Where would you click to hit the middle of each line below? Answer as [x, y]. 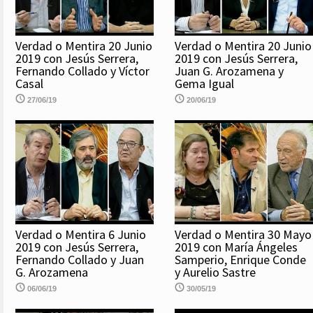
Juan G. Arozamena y [229, 71]
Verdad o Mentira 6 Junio [81, 234]
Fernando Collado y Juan [80, 259]
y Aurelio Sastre [215, 272]
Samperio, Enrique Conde [240, 259]
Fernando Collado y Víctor [82, 71]
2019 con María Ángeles [236, 247]
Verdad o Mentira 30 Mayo [243, 234]
